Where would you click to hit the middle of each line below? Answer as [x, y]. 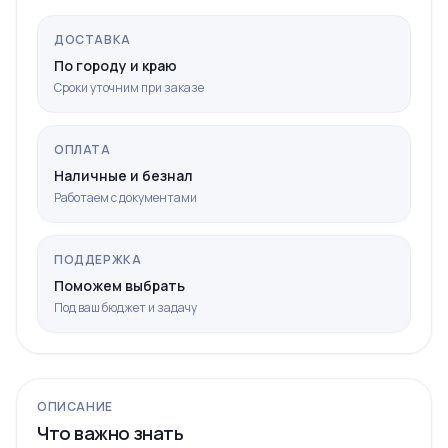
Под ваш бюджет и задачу [125, 308]
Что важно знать [110, 433]
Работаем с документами [125, 198]
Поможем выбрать [119, 286]
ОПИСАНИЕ [75, 407]
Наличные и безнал [123, 176]
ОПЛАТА [82, 150]
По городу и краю [115, 66]
